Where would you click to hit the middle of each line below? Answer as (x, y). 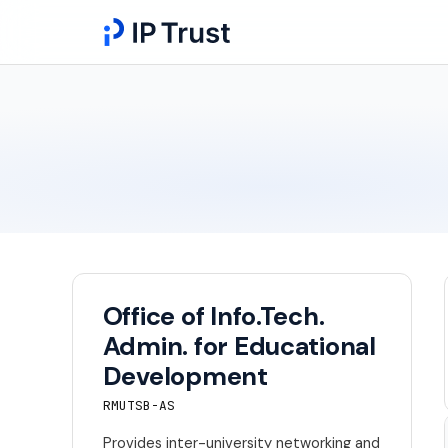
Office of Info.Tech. (213, 316)
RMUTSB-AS (138, 405)
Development (185, 376)
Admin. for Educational (239, 346)
